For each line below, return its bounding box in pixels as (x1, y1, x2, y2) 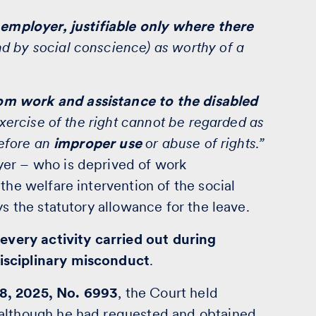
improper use (54, 135, 142, 152)
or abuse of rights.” (141, 135, 265, 152)
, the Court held (118, 284, 218, 301)
